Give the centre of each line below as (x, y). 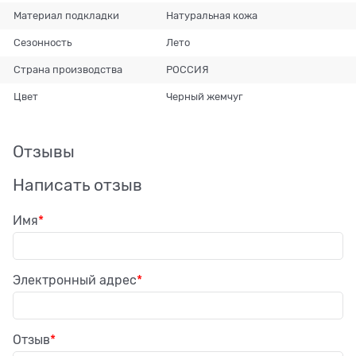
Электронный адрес (75, 280)
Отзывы (44, 151)
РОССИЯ (187, 69)
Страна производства (68, 69)
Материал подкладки (66, 15)
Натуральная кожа (211, 15)
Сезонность (43, 42)
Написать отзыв (77, 185)
